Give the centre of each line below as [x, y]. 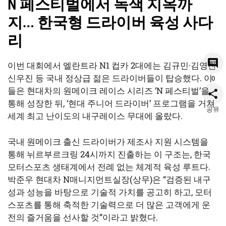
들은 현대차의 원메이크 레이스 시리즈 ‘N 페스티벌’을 [108, 91]
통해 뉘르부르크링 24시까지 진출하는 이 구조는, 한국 [109, 154]
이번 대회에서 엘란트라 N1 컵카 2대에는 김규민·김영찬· [113, 66]
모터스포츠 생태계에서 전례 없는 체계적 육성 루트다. [109, 166]
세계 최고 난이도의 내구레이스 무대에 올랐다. [95, 116]
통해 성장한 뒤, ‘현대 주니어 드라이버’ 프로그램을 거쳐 [111, 103]
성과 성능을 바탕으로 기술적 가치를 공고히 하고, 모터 [110, 192]
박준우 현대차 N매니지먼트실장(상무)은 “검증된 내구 [109, 179]
